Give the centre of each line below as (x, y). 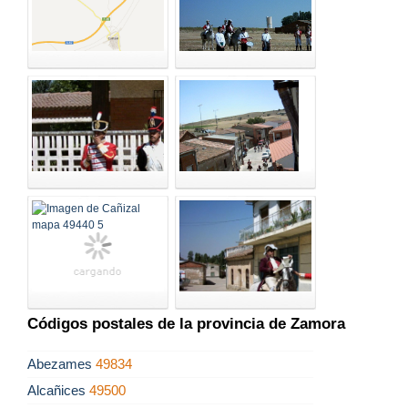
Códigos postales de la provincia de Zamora (186, 324)
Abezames (61, 364)
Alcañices (58, 391)
